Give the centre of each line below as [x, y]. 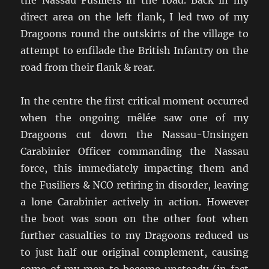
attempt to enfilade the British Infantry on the [134, 50]
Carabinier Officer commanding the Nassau [134, 151]
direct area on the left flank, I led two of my [134, 17]
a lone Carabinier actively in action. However [134, 201]
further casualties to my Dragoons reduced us [134, 235]
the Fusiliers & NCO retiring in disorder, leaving [134, 185]
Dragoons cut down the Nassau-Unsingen [134, 134]
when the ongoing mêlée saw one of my [134, 117]
